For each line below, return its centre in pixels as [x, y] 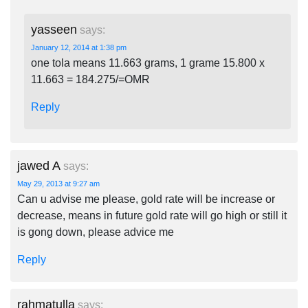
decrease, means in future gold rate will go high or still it [152, 216]
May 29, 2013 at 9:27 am [58, 184]
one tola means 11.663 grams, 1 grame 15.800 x [148, 63]
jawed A [39, 166]
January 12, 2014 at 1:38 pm [79, 47]
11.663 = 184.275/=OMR [90, 79]
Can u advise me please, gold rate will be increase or [146, 199]
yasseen [54, 30]
